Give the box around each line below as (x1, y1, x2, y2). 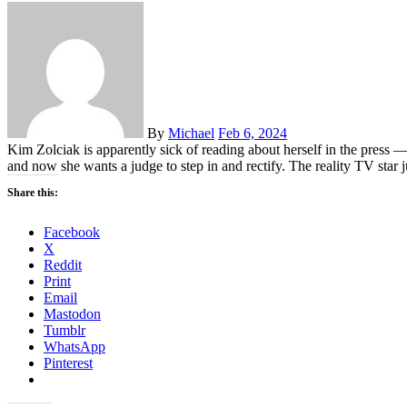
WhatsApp (44, 339, 105, 355)
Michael (168, 125, 214, 142)
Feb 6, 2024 (218, 125, 287, 142)
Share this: (7, 186, 58, 200)
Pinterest (44, 355, 93, 372)
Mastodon (44, 306, 101, 323)
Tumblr (44, 323, 85, 339)
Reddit (44, 257, 82, 273)
